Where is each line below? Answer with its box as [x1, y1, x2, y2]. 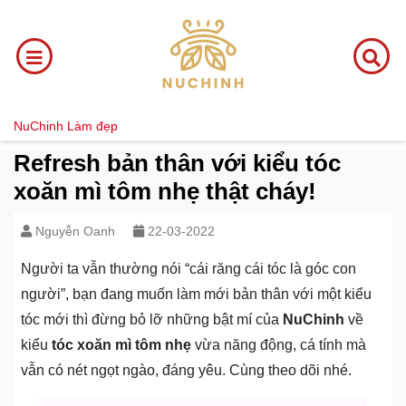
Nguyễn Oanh [35, 224, 115, 238]
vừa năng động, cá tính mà [191, 337, 366, 353]
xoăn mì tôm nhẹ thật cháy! [14, 178, 316, 205]
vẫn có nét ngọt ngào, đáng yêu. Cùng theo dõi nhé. [21, 362, 352, 378]
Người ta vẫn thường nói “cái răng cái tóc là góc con [21, 261, 356, 276]
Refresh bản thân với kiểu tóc [14, 150, 341, 177]
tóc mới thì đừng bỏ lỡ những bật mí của [21, 312, 283, 327]
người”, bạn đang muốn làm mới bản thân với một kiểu [21, 286, 372, 302]
